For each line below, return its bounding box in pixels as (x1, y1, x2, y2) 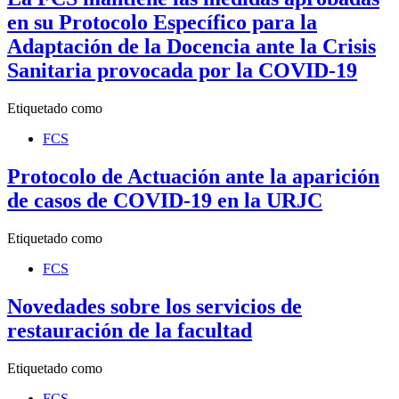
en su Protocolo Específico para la (7, 11, 317, 35)
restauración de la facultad (7, 318, 252, 342)
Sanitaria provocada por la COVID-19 (7, 59, 357, 83)
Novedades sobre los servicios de (7, 294, 302, 318)
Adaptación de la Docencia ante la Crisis (7, 35, 376, 59)
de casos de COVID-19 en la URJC (7, 188, 322, 212)
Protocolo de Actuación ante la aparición (7, 164, 379, 188)
